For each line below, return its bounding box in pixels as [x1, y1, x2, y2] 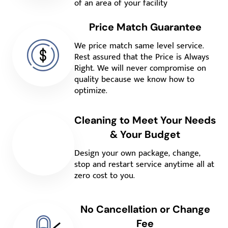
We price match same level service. [74, 38, 204, 53]
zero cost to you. [74, 168, 135, 183]
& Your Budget [110, 127, 180, 141]
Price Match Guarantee [89, 20, 202, 34]
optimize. [74, 83, 107, 98]
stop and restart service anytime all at [74, 157, 214, 172]
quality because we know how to [74, 72, 194, 87]
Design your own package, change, [74, 146, 201, 160]
